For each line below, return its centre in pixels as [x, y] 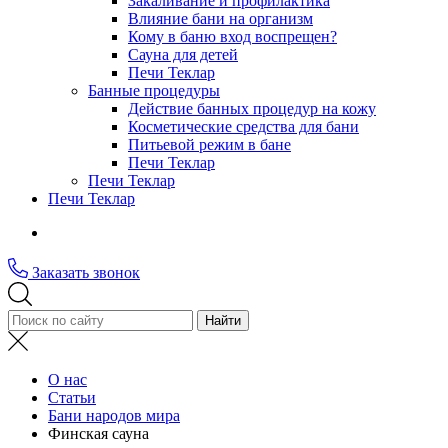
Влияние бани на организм [220, 18]
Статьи [72, 397]
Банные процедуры [154, 90]
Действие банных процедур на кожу [252, 108]
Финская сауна [98, 433]
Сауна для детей [183, 54]
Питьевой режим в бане [209, 144]
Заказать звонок [86, 272]
